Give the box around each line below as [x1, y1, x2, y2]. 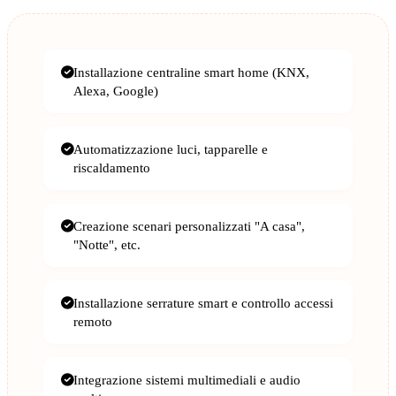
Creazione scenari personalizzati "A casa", [73, 218, 305, 234]
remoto [73, 314, 112, 330]
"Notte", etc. [73, 237, 141, 253]
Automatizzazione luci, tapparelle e [73, 141, 268, 157]
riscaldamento [73, 160, 150, 176]
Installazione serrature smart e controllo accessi [73, 295, 333, 311]
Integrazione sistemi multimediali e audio [73, 372, 301, 388]
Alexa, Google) [73, 83, 158, 99]
